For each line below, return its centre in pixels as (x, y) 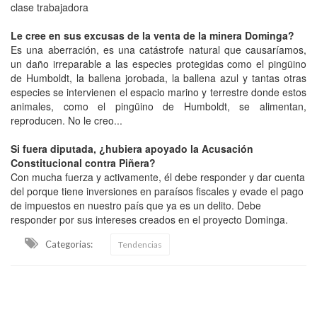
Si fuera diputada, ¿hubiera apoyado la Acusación (132, 148)
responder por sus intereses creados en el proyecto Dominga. (149, 219)
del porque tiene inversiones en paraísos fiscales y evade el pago (157, 191)
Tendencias (140, 244)
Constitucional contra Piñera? (83, 162)
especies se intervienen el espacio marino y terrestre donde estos (158, 92)
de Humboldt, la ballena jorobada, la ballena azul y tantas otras (158, 77)
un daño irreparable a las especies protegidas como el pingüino (158, 63)
